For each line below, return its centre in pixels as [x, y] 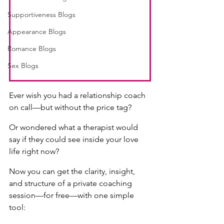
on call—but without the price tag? [70, 107]
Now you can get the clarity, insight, [73, 171]
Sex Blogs [23, 65]
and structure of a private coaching [71, 183]
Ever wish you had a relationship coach [78, 95]
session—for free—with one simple [72, 195]
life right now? [34, 151]
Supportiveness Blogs [41, 14]
